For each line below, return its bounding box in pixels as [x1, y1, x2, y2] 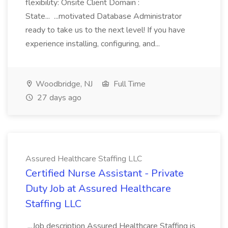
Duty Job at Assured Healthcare [25, 182, 171, 195]
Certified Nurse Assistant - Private [25, 166, 184, 180]
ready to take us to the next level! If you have [25, 24, 185, 36]
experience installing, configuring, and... [25, 38, 162, 49]
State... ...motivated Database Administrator [25, 11, 182, 22]
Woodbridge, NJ [34, 78, 93, 90]
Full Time [111, 78, 146, 90]
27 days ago [35, 92, 81, 103]
